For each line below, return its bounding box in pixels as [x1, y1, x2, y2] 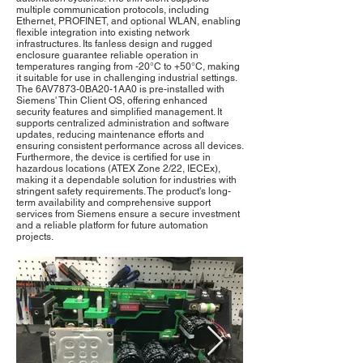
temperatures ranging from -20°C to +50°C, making [16, 61, 240, 73]
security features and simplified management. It [16, 106, 222, 118]
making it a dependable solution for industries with [16, 174, 237, 186]
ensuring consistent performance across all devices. [16, 140, 243, 152]
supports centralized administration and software [16, 117, 229, 130]
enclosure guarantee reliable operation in [16, 49, 199, 62]
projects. [16, 231, 53, 243]
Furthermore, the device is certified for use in [16, 152, 211, 164]
